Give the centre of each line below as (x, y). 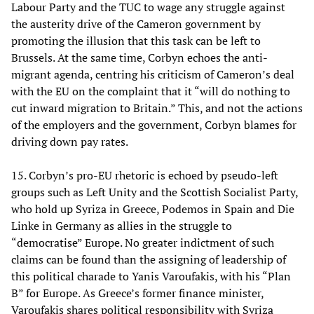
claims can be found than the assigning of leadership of (149, 259)
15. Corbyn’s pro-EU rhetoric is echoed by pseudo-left (145, 175)
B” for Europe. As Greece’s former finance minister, (137, 293)
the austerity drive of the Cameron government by (136, 23)
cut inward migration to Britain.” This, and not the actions (157, 108)
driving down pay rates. (70, 141)
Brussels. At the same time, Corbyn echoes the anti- (139, 57)
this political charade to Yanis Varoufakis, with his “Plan (151, 276)
